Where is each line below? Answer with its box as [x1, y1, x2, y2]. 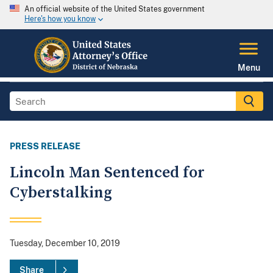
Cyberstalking [10, 183, 112, 204]
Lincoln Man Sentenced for [10, 163, 205, 183]
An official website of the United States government [24, 5, 205, 13]
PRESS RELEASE [10, 141, 80, 152]
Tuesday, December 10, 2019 [10, 238, 120, 249]
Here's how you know [24, 15, 96, 24]
